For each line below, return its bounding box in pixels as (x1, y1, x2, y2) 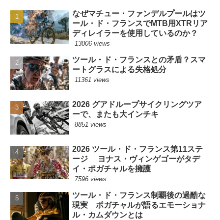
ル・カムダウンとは (72, 211, 143, 219)
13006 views (75, 39, 110, 47)
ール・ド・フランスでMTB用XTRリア (72, 19, 208, 27)
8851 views (75, 121, 107, 129)
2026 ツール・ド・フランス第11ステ (72, 145, 203, 153)
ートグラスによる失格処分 (72, 65, 167, 74)
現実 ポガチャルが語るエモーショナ (72, 201, 206, 209)
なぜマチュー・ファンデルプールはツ (72, 9, 206, 18)
